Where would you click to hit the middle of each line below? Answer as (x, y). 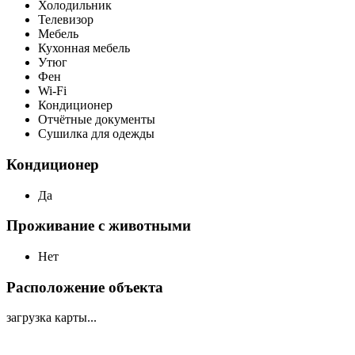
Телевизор (66, 20)
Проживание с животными (99, 226)
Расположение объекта (85, 287)
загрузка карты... (52, 318)
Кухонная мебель (84, 48)
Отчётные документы (97, 120)
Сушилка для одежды (96, 134)
